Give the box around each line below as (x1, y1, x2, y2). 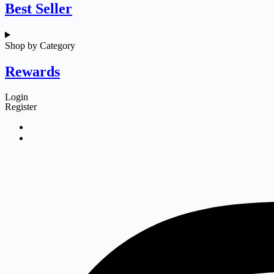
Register (5, 102, 37, 113)
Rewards (5, 64, 60, 80)
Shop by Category (5, 40, 75, 51)
